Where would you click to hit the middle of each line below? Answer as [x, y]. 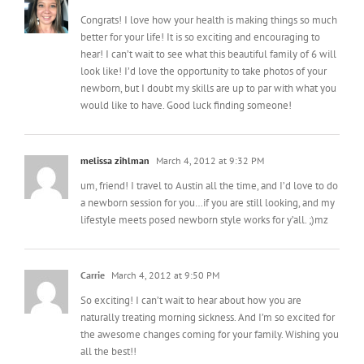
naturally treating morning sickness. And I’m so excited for [208, 298]
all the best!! [108, 332]
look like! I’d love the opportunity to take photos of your [204, 52]
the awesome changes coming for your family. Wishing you [210, 315]
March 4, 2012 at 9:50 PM [164, 256]
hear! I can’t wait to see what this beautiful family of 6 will [208, 35]
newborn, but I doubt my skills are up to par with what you [208, 69]
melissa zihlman [115, 141]
